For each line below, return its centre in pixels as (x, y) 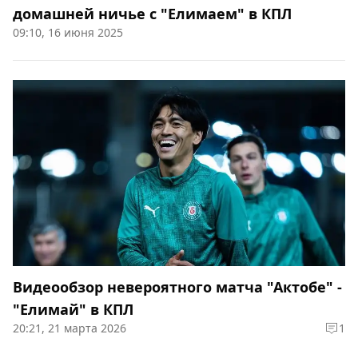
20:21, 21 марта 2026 (70, 328)
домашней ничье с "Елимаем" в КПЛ (152, 14)
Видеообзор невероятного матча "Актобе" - (177, 287)
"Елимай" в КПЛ (73, 310)
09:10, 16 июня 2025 (68, 32)
